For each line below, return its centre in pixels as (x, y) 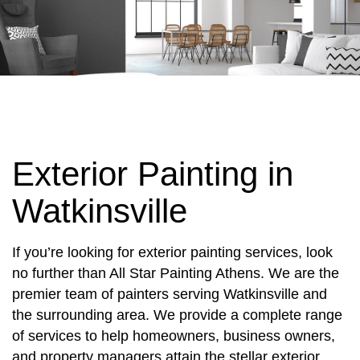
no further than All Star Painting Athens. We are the (176, 274)
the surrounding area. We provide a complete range (177, 315)
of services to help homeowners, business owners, (174, 336)
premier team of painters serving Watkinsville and (170, 295)
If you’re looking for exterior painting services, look (172, 253)
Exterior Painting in (153, 174)
